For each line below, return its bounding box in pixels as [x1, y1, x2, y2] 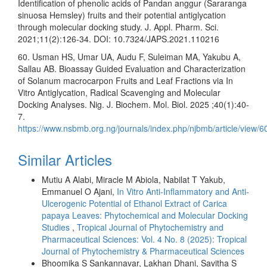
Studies [42, 221, 72, 233]
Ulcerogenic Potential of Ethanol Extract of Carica [42, 197, 227, 209]
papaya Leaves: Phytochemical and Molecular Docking [42, 209, 248, 221]
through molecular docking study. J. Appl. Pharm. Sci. [18, 20, 219, 33]
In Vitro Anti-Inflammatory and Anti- [117, 185, 249, 197]
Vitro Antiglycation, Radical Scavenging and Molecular [18, 86, 221, 98]
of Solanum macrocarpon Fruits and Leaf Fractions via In [18, 74, 233, 86]
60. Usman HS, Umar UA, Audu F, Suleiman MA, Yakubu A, [18, 50, 241, 63]
